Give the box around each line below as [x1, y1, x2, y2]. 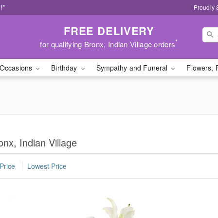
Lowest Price [27, 161, 67, 171]
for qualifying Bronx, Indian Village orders [40, 38, 176, 49]
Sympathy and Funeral [96, 63, 170, 73]
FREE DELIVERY [63, 22, 155, 38]
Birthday [51, 63, 79, 73]
